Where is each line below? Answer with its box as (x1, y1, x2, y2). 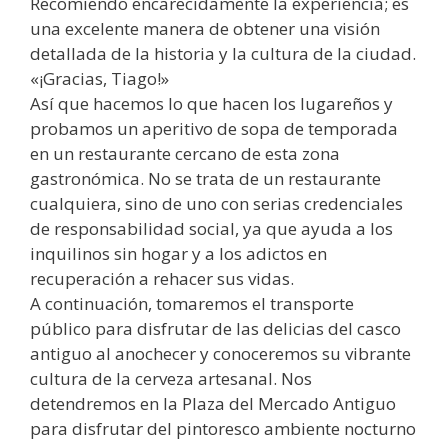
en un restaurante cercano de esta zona (30, 141, 340, 165)
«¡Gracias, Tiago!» (30, 66, 169, 90)
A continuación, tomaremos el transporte (30, 291, 354, 315)
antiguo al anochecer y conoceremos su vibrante (30, 341, 411, 365)
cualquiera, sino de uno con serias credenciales (30, 191, 403, 215)
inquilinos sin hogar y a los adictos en (30, 241, 327, 265)
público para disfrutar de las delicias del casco (30, 316, 401, 340)
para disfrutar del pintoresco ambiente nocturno (30, 416, 416, 440)
